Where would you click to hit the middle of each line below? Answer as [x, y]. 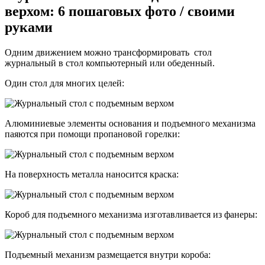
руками [29, 27]
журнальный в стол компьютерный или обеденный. [110, 63]
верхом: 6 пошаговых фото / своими [120, 11]
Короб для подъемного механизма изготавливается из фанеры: [131, 214]
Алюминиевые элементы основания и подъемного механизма [130, 123]
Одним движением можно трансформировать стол [108, 52]
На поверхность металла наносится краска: [92, 174]
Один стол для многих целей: [64, 83]
